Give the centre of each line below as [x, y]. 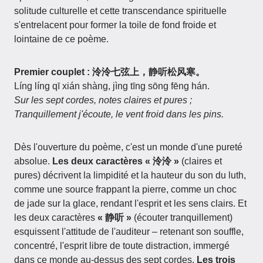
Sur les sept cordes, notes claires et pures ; [103, 100]
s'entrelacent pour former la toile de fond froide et [115, 25]
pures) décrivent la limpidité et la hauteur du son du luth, [130, 175]
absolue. [33, 161]
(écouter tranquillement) [182, 218]
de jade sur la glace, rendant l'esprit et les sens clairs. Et [130, 203]
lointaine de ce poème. [61, 39]
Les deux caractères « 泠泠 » [116, 161]
